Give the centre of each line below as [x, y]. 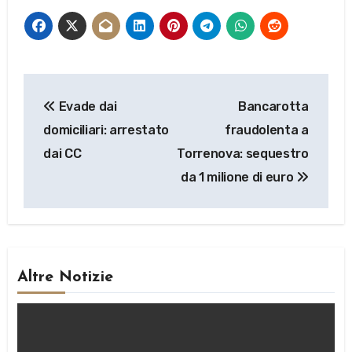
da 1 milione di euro [238, 177]
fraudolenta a [266, 130]
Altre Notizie [66, 278]
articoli [63, 121]
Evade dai [86, 106]
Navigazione [98, 88]
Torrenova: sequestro [243, 153]
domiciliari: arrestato [106, 130]
